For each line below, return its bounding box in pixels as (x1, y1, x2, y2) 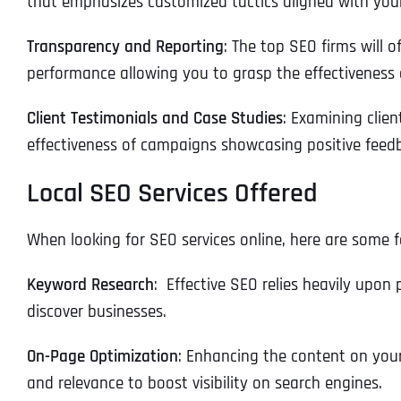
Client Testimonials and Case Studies (27, 107, 283, 130)
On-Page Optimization (27, 345, 178, 368)
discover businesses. (27, 300, 166, 323)
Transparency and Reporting (27, 35, 224, 58)
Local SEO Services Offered (27, 175, 318, 210)
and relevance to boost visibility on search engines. (27, 371, 382, 395)
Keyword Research (27, 273, 154, 296)
